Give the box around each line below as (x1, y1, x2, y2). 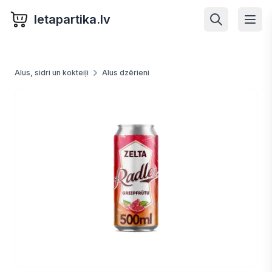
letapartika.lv (34, 12, 110, 27)
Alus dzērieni (102, 68, 149, 77)
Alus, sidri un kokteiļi (15, 68, 89, 77)
